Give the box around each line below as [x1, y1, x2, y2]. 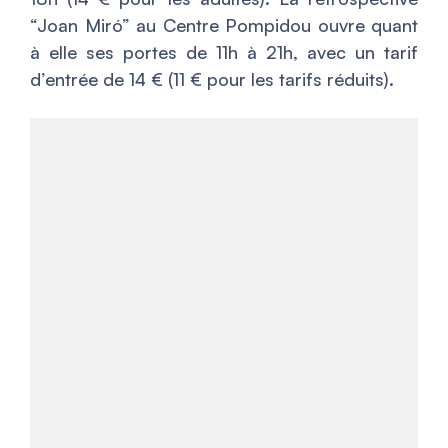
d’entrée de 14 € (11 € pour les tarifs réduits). [30, 68, 394, 91]
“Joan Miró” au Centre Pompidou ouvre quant [30, 14, 418, 37]
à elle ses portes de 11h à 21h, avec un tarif [30, 41, 418, 64]
